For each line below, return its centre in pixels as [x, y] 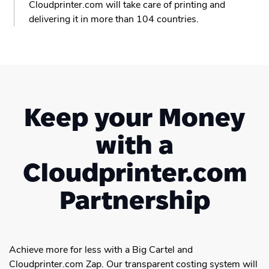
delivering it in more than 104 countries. [114, 19]
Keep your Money [134, 117]
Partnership [134, 200]
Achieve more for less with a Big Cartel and [101, 249]
